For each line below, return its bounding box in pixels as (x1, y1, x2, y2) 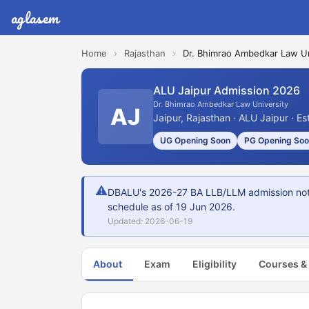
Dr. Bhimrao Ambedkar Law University (153, 99, 288, 109)
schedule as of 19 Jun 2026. (108, 201, 235, 212)
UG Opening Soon (160, 135, 230, 146)
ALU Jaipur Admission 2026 (153, 83, 300, 97)
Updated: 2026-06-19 (108, 216, 192, 226)
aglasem (11, 6, 59, 30)
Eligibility (192, 258, 237, 270)
